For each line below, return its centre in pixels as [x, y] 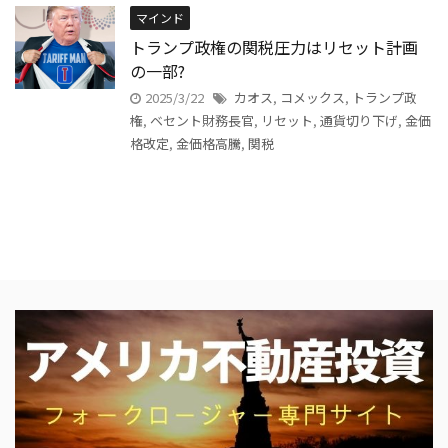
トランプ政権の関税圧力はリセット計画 [274, 47]
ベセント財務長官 [202, 120]
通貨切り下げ [359, 120]
